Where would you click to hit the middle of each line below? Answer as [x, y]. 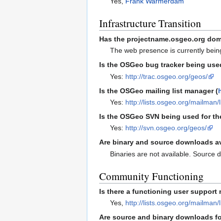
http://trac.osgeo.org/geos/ [167, 76]
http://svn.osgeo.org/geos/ [166, 128]
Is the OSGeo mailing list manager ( [159, 91]
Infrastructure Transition [150, 23]
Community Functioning [151, 176]
